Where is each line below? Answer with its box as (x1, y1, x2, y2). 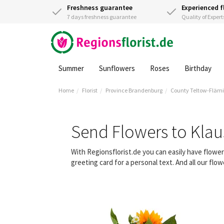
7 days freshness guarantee (67, 13, 136, 20)
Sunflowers (99, 63, 135, 73)
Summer (58, 63, 84, 73)
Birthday (184, 63, 211, 73)
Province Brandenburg (105, 86, 162, 94)
